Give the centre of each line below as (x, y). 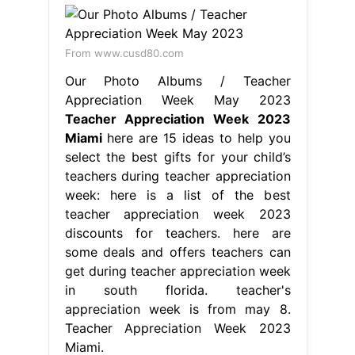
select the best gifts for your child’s (177, 157)
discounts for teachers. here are (177, 233)
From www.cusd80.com (124, 53)
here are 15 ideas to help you (196, 137)
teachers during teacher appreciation (177, 176)
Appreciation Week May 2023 (177, 99)
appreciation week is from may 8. (177, 309)
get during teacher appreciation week (177, 271)
